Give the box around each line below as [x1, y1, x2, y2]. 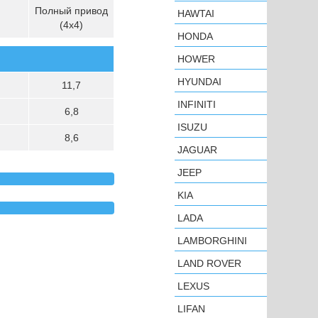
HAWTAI [177, 8, 214, 19]
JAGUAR [177, 144, 217, 155]
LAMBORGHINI [177, 235, 247, 246]
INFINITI [177, 99, 216, 110]
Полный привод [35, 5, 108, 16]
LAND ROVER [177, 258, 241, 269]
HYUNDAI [177, 76, 221, 87]
